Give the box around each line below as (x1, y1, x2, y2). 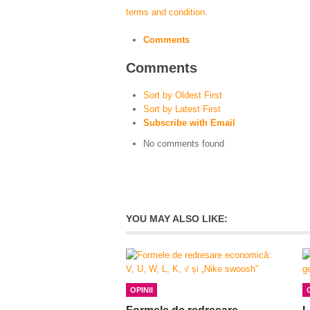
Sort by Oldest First (143, 89, 222, 100)
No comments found (143, 138, 224, 149)
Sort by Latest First (143, 103, 221, 114)
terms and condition (126, 6, 205, 17)
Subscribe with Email (143, 117, 235, 128)
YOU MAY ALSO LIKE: (126, 212, 228, 224)
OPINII (130, 285, 153, 294)
